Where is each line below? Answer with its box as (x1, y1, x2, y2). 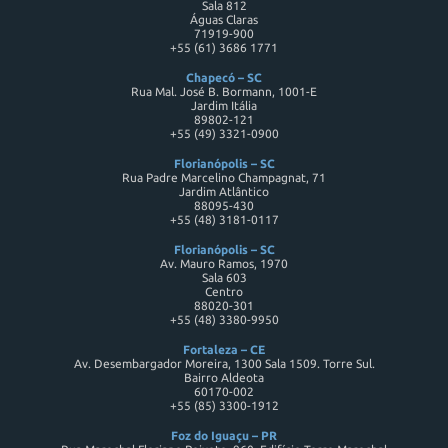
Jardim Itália (191, 99, 257, 113)
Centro (205, 285, 243, 299)
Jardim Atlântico (179, 185, 269, 199)
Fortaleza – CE (183, 343, 265, 357)
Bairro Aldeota (184, 371, 264, 385)
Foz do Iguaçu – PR (171, 429, 277, 443)
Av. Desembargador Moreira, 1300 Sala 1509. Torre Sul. (73, 357, 375, 371)
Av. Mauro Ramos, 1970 (160, 257, 288, 271)
